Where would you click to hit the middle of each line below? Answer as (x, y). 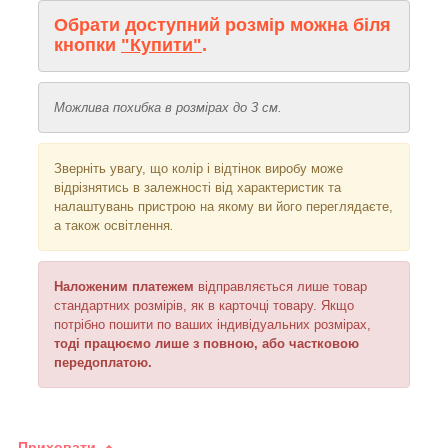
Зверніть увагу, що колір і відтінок (157, 168)
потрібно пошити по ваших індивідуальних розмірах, (212, 324)
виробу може (304, 168)
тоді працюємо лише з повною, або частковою (206, 343)
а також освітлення (112, 225)
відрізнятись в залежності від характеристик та (197, 187)
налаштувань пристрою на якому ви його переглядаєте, (223, 206)
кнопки (87, 44)
